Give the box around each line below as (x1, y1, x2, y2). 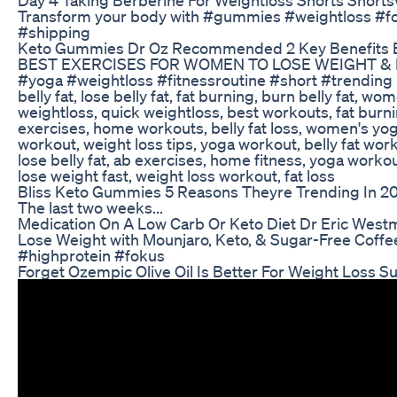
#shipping (18, 21, 90, 42)
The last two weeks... (18, 197, 163, 217)
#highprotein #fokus (18, 245, 165, 265)
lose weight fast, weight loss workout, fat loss (18, 165, 335, 185)
